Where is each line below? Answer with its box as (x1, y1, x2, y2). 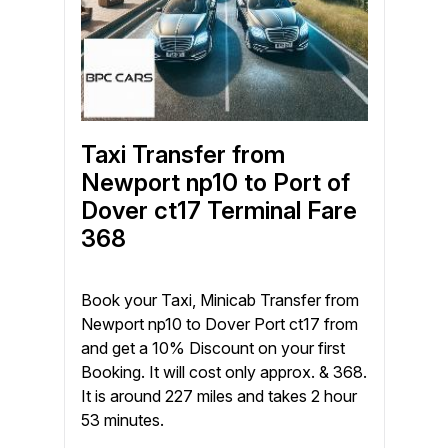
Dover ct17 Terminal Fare (80, 195, 357, 225)
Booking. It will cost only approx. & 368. (80, 362, 367, 383)
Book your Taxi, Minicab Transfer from (80, 290, 359, 311)
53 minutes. (80, 410, 164, 431)
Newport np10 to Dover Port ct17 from (80, 314, 358, 335)
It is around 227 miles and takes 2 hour (80, 386, 357, 407)
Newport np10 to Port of (80, 167, 350, 197)
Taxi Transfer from (80, 139, 285, 169)
